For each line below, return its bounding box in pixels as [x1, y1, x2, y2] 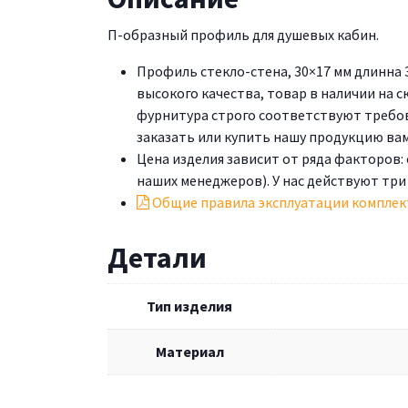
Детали [107, 239, 207, 276]
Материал [155, 342, 224, 361]
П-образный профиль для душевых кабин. [107, 25, 379, 44]
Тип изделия [147, 296, 232, 315]
